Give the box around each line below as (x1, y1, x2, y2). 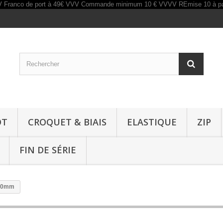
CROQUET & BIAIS (28, 116, 107, 128)
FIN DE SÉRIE (19, 144, 76, 156)
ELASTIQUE (127, 116, 177, 128)
